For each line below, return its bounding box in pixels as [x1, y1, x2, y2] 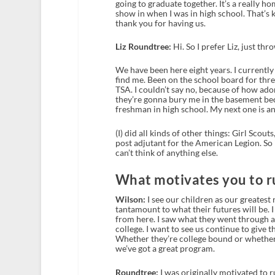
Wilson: [115, 194, 145, 205]
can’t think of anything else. [115, 147, 218, 158]
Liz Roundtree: [115, 41, 171, 52]
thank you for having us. [115, 17, 206, 28]
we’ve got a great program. [115, 243, 215, 254]
